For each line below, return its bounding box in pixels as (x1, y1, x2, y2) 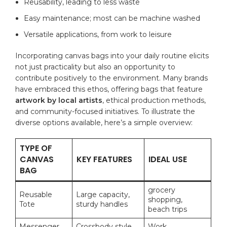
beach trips (148, 204, 187, 214)
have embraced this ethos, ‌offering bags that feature (15, 84, 203, 94)
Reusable (19, 190, 53, 199)
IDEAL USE (148, 153, 187, 165)
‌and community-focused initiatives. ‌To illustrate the (15, 106, 196, 116)
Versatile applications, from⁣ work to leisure (24, 29, 172, 39)
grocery (148, 185, 176, 195)
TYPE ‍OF (20, 142, 53, 154)
